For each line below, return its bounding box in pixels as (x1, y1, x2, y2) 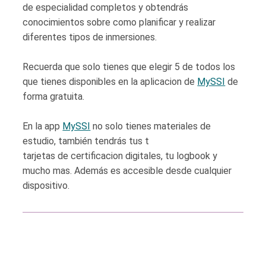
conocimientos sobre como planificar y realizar (23, 17, 216, 28)
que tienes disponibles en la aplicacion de (23, 76, 198, 87)
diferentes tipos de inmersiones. (23, 31, 157, 43)
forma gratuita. (23, 91, 87, 102)
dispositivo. (23, 180, 70, 191)
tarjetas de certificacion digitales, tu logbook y (23, 150, 218, 161)
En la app (23, 121, 63, 132)
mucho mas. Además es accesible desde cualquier (23, 165, 232, 176)
